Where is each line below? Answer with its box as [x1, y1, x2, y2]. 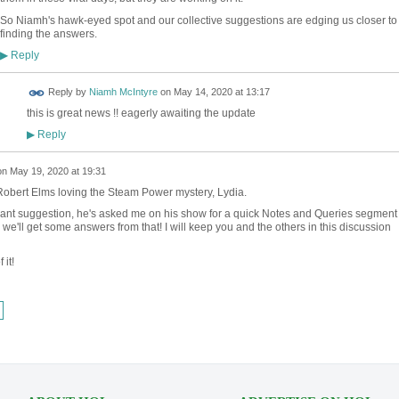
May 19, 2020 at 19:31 [9, 166, 106, 177]
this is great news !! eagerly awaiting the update [26, 106, 258, 119]
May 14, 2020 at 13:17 [173, 86, 270, 98]
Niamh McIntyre [88, 86, 158, 98]
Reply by [45, 86, 89, 98]
